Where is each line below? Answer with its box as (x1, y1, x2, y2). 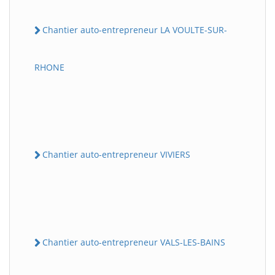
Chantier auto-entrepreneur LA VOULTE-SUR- (42, 23, 227, 36)
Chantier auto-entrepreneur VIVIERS (42, 148, 190, 160)
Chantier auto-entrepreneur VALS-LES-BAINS (42, 236, 225, 249)
